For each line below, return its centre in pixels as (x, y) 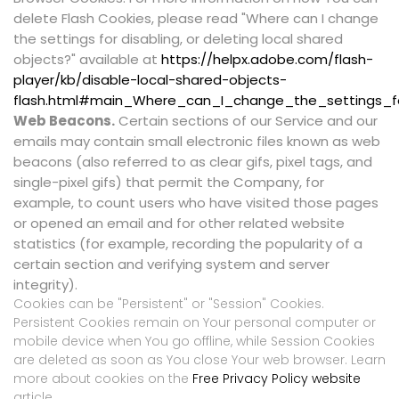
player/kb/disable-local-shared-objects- (150, 80)
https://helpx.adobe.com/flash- (267, 60)
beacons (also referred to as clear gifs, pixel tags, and (193, 162)
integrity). (45, 285)
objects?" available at (87, 60)
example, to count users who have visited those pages (196, 203)
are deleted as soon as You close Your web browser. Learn (199, 360)
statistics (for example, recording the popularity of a (188, 244)
